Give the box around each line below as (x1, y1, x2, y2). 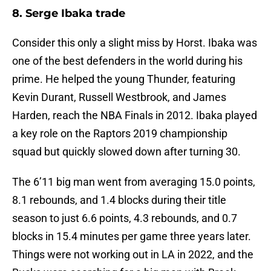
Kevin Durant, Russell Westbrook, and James (12, 91, 226, 104)
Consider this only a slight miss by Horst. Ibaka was (12, 36, 257, 50)
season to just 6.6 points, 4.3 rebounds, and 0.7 (12, 212, 237, 225)
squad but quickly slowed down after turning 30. (12, 145, 241, 158)
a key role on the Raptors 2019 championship (12, 127, 227, 140)
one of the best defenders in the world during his (12, 54, 243, 68)
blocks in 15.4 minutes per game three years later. (12, 230, 251, 243)
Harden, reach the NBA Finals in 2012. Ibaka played (12, 109, 257, 122)
